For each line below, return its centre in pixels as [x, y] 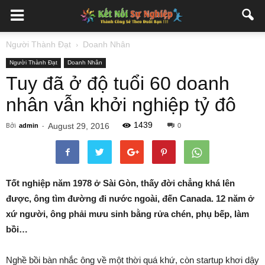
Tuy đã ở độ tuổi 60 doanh [118, 83]
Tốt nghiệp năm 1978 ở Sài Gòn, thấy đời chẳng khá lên [120, 183]
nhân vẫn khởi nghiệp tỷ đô [121, 105]
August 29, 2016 [79, 126]
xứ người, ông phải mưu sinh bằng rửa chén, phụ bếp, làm [127, 214]
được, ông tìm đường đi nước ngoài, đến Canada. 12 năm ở [130, 198]
